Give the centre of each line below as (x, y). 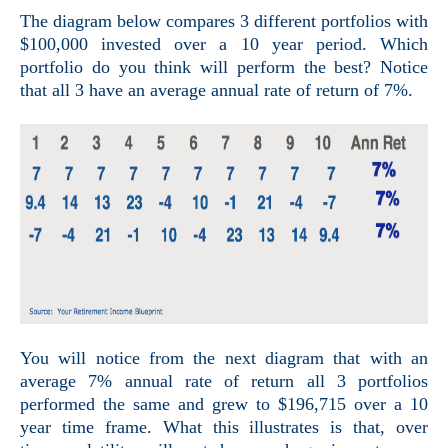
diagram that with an (346, 358)
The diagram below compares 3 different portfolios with (224, 21)
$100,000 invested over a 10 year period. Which (224, 44)
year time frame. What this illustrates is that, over (224, 427)
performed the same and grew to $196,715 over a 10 (224, 404)
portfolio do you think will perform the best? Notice (224, 67)
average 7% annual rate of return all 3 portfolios (224, 381)
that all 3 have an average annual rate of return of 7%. (216, 90)
